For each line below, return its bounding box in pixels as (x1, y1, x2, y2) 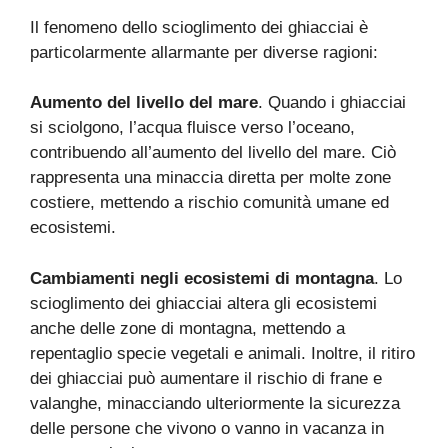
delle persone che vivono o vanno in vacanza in (30, 418, 384, 438)
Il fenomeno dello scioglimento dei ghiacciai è (30, 17, 368, 37)
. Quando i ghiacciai (258, 93, 406, 113)
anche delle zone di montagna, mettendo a (30, 318, 345, 338)
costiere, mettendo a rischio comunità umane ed (30, 193, 389, 213)
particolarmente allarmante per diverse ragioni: (30, 42, 378, 62)
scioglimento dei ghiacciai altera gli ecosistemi (30, 293, 377, 313)
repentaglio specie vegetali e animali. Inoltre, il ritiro (30, 343, 415, 363)
